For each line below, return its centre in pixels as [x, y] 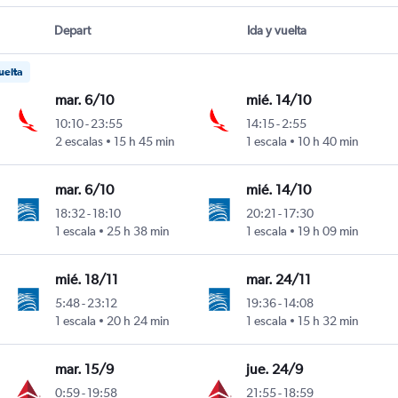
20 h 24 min [138, 321]
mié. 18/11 [86, 280]
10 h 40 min [329, 142]
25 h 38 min [138, 231]
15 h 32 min [329, 321]
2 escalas [79, 142]
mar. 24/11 [279, 280]
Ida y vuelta [276, 31]
